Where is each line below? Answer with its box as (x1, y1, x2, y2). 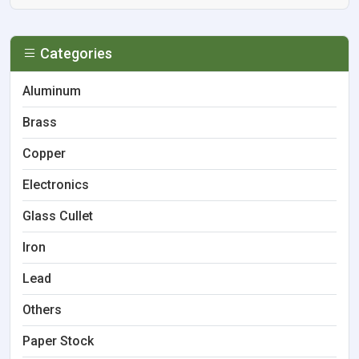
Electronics (22, 177, 89, 192)
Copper (22, 146, 66, 161)
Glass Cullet (22, 208, 93, 224)
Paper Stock (22, 333, 94, 349)
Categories (37, 45, 112, 62)
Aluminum (22, 83, 81, 99)
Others (22, 302, 62, 317)
